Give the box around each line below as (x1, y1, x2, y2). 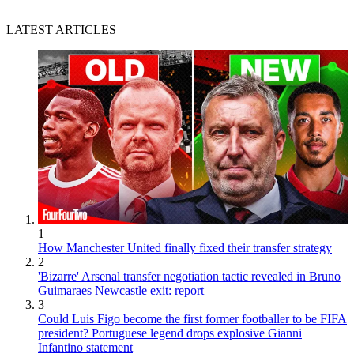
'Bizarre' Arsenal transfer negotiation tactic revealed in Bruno (38, 269, 341, 284)
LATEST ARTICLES (6, 22, 116, 36)
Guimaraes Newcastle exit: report (38, 284, 204, 298)
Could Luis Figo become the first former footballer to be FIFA (38, 312, 347, 326)
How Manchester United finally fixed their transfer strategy (38, 241, 332, 255)
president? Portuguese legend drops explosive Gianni (38, 326, 302, 341)
